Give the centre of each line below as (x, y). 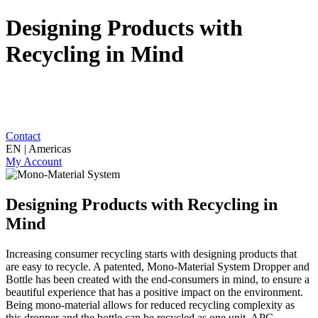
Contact (23, 136)
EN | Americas (38, 148)
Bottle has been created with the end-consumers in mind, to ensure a (158, 279)
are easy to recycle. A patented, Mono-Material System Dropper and (158, 266)
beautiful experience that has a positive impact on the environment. (154, 292)
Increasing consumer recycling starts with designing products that (151, 253)
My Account (34, 161)
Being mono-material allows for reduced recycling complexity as (150, 305)
